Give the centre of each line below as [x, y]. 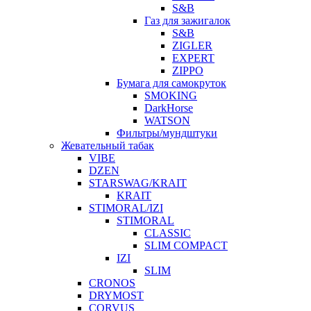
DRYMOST [116, 296]
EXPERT [193, 58]
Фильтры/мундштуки [167, 133]
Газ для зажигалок [187, 21]
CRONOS [112, 283]
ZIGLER [192, 46]
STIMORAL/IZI [126, 208]
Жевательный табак [108, 146]
